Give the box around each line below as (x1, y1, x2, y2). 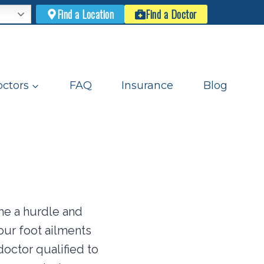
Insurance (121, 78, 174, 92)
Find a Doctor (146, 6, 197, 22)
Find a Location (57, 6, 114, 22)
